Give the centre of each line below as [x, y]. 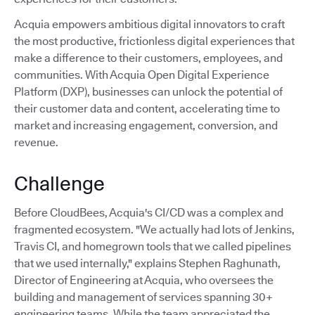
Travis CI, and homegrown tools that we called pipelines [153, 246]
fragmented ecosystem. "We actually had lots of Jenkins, [154, 230]
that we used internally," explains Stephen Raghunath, [147, 263]
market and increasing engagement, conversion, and [146, 126]
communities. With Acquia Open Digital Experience [142, 75]
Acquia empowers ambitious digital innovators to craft [149, 24]
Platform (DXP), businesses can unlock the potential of [148, 92]
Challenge [59, 184]
